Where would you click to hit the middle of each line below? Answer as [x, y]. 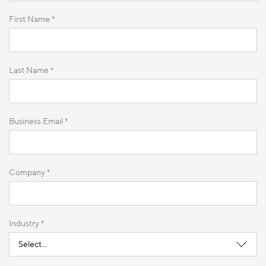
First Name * [32, 19]
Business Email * [38, 121]
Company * [29, 172]
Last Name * [31, 70]
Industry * [26, 224]
